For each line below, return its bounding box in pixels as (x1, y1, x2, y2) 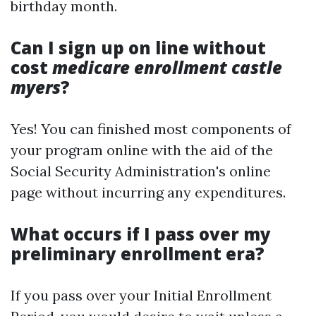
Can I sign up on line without (11, 36, 266, 59)
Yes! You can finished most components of (11, 120, 291, 138)
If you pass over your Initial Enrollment (11, 286, 272, 304)
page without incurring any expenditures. (11, 183, 286, 201)
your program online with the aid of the (11, 141, 273, 159)
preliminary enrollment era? (11, 242, 265, 265)
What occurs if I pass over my (11, 222, 271, 245)
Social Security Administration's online (11, 162, 271, 180)
